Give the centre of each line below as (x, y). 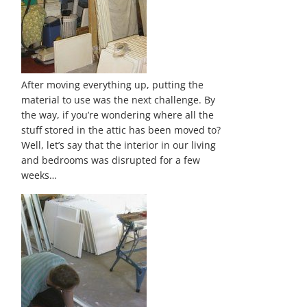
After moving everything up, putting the (113, 85)
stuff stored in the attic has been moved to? (121, 130)
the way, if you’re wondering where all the (118, 115)
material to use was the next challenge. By (119, 100)
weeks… (39, 175)
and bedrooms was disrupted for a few (111, 160)
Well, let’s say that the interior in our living (119, 145)
